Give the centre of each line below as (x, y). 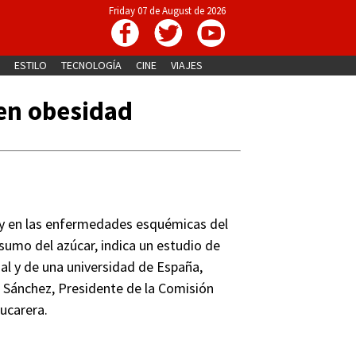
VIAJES (186, 65)
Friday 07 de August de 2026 (167, 11)
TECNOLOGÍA (91, 65)
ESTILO (30, 65)
